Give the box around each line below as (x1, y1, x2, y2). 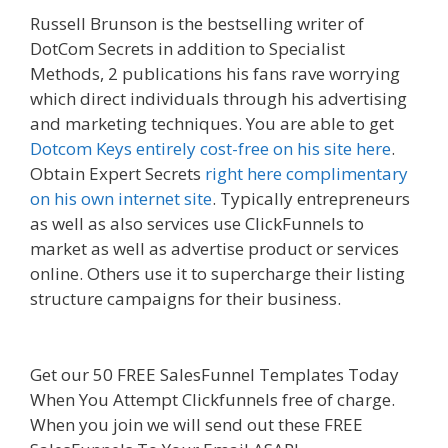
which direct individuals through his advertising (30, 87, 407, 111)
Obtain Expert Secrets (30, 162, 205, 186)
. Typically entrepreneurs (212, 187, 410, 211)
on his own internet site (30, 187, 212, 211)
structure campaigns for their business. (30, 287, 345, 311)
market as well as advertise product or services (30, 237, 399, 261)
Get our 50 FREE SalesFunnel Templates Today (30, 362, 399, 386)
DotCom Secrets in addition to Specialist (30, 37, 345, 61)
